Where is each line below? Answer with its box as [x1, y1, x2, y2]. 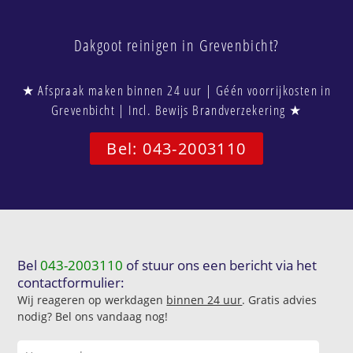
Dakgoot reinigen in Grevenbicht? [73, 34, 280, 56]
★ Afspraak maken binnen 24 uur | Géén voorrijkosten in [21, 80, 332, 99]
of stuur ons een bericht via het [123, 256, 318, 275]
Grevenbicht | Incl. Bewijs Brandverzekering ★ [50, 100, 303, 119]
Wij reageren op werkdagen [17, 292, 167, 308]
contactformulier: [17, 273, 125, 292]
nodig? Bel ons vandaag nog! [17, 309, 169, 325]
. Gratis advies [242, 292, 318, 308]
